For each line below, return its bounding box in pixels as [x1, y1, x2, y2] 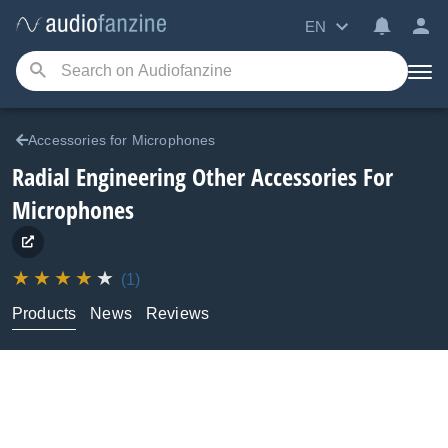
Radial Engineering [12, 160, 186, 193]
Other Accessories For [186, 160, 393, 193]
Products [12, 305, 77, 322]
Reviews [145, 305, 210, 322]
